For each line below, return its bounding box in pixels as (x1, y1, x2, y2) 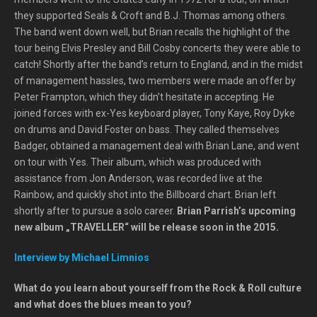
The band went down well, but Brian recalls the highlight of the (14, 26, 290, 38)
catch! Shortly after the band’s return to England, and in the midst (14, 59, 303, 70)
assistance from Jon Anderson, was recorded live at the (14, 173, 263, 184)
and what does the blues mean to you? (14, 299, 192, 310)
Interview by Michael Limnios (14, 252, 149, 263)
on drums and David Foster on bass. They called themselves (14, 124, 279, 135)
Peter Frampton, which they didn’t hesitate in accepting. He (14, 91, 275, 103)
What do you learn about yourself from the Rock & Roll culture (14, 282, 301, 294)
